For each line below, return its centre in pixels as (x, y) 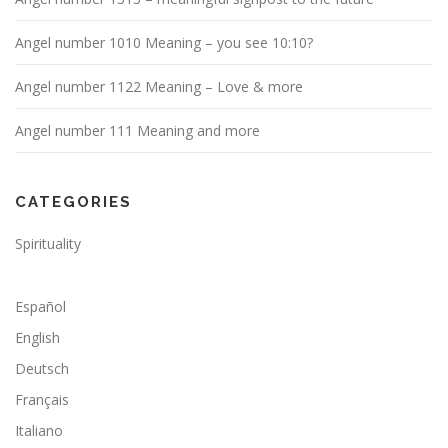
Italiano (39, 430)
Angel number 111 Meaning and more (137, 130)
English (37, 337)
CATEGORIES (73, 201)
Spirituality (48, 243)
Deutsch (42, 368)
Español (40, 306)
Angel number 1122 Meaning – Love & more (159, 86)
